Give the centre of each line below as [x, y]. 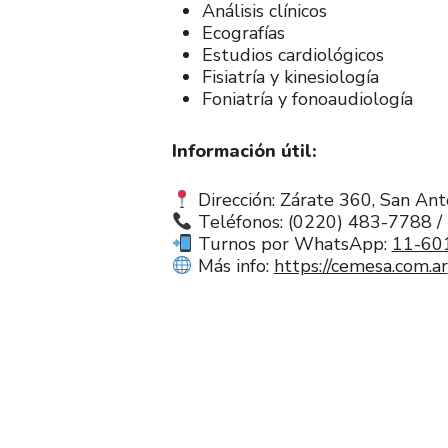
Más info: [233, 266]
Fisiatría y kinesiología [290, 77]
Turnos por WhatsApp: [292, 244]
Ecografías [243, 33]
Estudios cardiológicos [293, 55]
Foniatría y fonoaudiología [307, 99]
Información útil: [244, 151]
